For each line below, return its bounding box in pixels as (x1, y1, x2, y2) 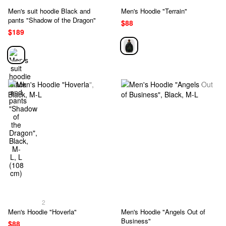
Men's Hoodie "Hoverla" (8, 207, 77, 217)
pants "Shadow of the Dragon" (8, 15, 96, 25)
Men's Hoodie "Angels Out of (121, 207, 205, 217)
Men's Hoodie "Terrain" (121, 6, 187, 16)
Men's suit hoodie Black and (8, 6, 90, 16)
